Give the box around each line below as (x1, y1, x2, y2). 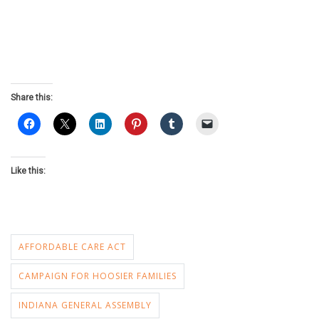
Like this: (11, 166, 46, 176)
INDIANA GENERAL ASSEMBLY (19, 299, 152, 311)
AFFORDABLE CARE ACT (19, 241, 126, 253)
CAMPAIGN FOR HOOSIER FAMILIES (19, 270, 177, 282)
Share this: (11, 93, 53, 103)
